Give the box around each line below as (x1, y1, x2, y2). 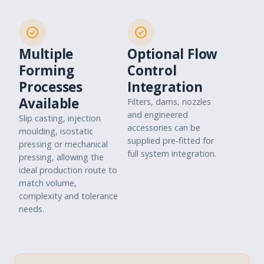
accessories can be (127, 122, 200, 134)
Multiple (19, 45, 74, 64)
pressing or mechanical (19, 138, 108, 150)
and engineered (127, 109, 188, 121)
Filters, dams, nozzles (127, 96, 211, 108)
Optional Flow (127, 45, 218, 64)
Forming (19, 61, 74, 80)
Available (19, 94, 79, 113)
